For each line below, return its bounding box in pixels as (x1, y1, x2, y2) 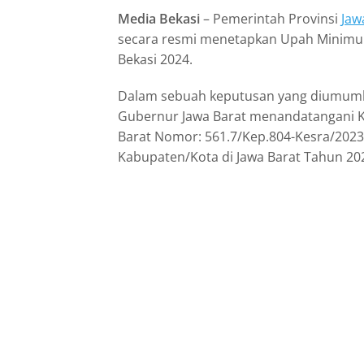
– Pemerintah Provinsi (200, 9, 341, 28)
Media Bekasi (118, 9, 200, 28)
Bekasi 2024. (118, 50, 193, 68)
